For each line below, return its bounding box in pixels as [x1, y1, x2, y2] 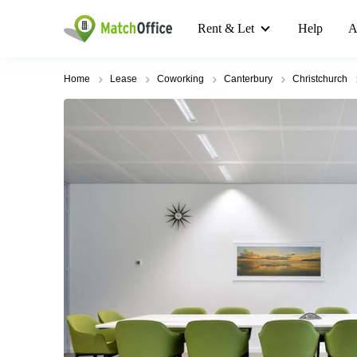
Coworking [157, 73, 204, 84]
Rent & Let [198, 22, 254, 35]
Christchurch [292, 73, 347, 84]
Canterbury [224, 73, 273, 84]
